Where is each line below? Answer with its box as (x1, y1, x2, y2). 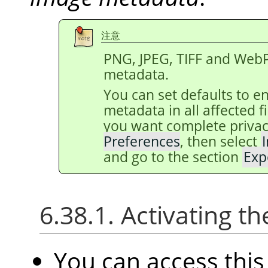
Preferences (103, 132, 180, 151)
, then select (180, 132, 261, 151)
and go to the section (103, 147, 242, 166)
